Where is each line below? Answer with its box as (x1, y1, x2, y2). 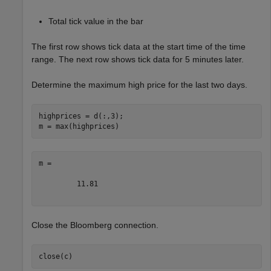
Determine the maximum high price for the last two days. (31, 80, 247, 90)
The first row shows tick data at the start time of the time (31, 42, 246, 52)
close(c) (38, 252, 73, 261)
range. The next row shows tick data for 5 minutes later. (31, 54, 244, 65)
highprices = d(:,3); (38, 111, 123, 120)
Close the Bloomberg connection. (31, 220, 158, 230)
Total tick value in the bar (48, 16, 143, 27)
